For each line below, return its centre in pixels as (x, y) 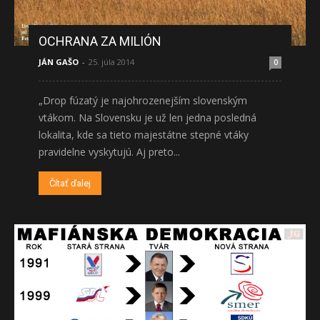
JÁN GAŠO (59, 62)
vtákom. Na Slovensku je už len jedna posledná (147, 118)
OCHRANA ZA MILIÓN (100, 41)
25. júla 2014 (111, 62)
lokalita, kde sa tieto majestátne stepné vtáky (144, 135)
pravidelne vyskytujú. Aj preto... (109, 152)
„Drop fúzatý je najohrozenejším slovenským (143, 101)
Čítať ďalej (70, 184)
